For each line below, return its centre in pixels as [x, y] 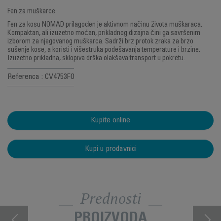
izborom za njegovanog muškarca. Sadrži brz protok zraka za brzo [100, 42]
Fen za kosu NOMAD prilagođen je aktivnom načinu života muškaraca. [105, 25]
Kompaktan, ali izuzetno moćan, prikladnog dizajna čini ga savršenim [104, 34]
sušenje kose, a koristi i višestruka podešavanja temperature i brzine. [104, 50]
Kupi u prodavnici [110, 149]
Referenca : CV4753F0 [41, 77]
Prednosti [110, 198]
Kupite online [110, 120]
